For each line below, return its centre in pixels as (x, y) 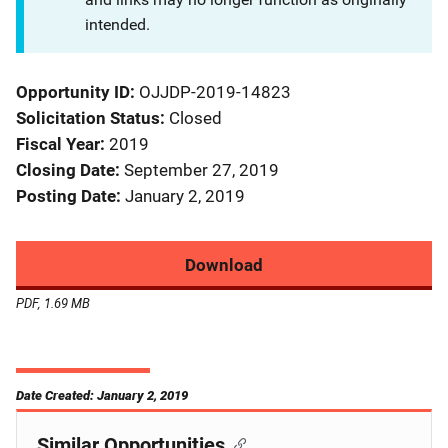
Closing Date (65, 169)
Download (224, 264)
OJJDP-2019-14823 (215, 91)
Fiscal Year (58, 143)
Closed (195, 117)
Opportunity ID (73, 91)
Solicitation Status (88, 117)
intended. (118, 24)
